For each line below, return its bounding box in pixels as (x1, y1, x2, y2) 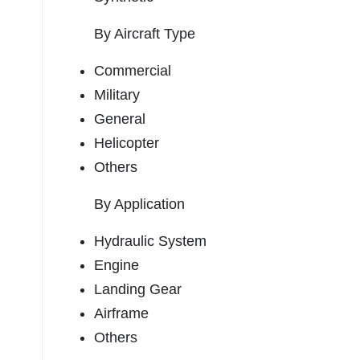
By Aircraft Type (94, 26, 195, 43)
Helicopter (94, 135, 159, 152)
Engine (94, 257, 139, 274)
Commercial (94, 63, 171, 80)
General (94, 111, 145, 128)
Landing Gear (94, 281, 182, 298)
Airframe (94, 305, 149, 322)
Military (94, 87, 140, 104)
